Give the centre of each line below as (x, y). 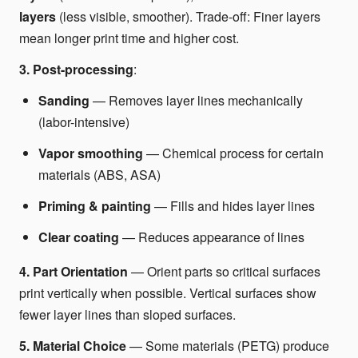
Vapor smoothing (91, 153)
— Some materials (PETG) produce (228, 346)
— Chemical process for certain (233, 153)
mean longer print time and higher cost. (129, 38)
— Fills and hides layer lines (233, 206)
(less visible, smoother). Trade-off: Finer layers (188, 16)
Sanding (64, 100)
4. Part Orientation (74, 271)
